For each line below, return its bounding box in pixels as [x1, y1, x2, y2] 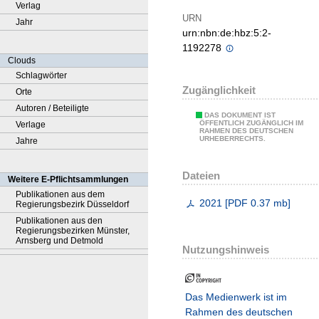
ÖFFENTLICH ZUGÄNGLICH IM [199, 119, 303, 127]
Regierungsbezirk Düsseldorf [16, 199, 129, 209]
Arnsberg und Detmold [16, 236, 103, 246]
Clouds [8, 56, 36, 66]
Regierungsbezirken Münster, [16, 226, 130, 236]
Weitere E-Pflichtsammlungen [8, 174, 128, 184]
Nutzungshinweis [182, 244, 269, 256]
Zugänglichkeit [182, 84, 256, 97]
